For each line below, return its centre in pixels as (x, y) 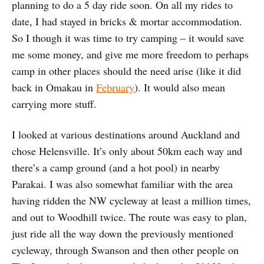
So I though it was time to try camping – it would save (128, 37)
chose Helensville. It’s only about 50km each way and (127, 151)
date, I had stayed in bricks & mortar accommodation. (127, 21)
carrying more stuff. (54, 103)
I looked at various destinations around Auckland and (126, 134)
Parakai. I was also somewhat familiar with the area (122, 184)
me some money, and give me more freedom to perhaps (130, 54)
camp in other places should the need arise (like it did (126, 70)
